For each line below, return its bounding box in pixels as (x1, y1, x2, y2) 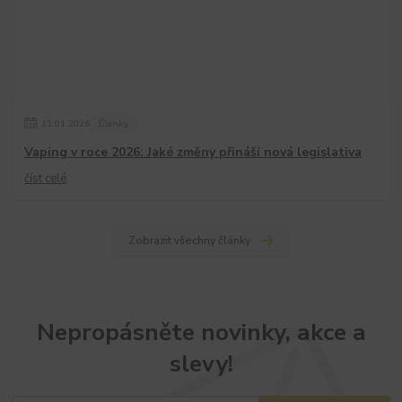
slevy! (169, 347, 233, 380)
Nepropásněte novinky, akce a (36, 316, 366, 349)
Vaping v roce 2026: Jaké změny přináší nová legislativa (24, 143, 363, 161)
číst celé (24, 170, 67, 187)
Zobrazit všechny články (127, 232, 250, 248)
